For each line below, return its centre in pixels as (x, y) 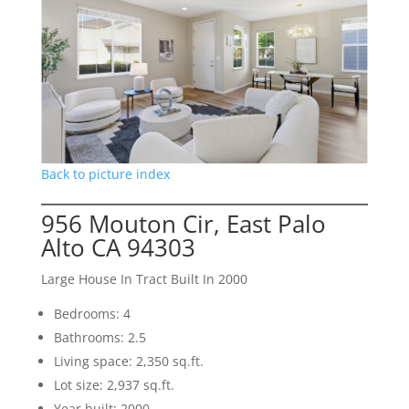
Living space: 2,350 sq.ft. (128, 361)
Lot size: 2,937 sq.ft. (114, 384)
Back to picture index (105, 173)
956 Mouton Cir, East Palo (183, 223)
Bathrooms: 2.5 (100, 337)
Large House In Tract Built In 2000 (144, 278)
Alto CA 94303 (118, 247)
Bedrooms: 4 (92, 313)
